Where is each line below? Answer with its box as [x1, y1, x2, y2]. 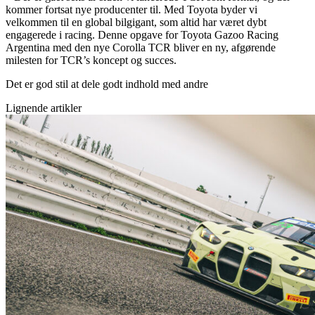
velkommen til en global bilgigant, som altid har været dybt [6, 15, 266, 28]
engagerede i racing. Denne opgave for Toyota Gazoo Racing [6, 28, 278, 41]
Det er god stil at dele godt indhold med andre [6, 77, 208, 90]
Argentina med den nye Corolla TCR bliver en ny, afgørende [6, 41, 276, 53]
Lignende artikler [6, 101, 82, 114]
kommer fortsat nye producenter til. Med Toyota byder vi [6, 3, 257, 15]
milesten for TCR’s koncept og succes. [6, 53, 176, 66]
